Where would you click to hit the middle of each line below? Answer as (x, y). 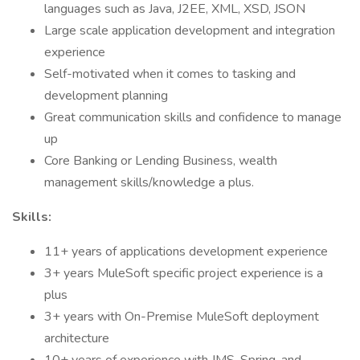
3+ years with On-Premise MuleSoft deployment (182, 317)
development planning (106, 96)
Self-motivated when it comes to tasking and (170, 74)
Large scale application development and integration (190, 31)
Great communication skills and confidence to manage (193, 117)
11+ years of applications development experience (186, 252)
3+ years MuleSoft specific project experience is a (184, 273)
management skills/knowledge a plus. (149, 182)
